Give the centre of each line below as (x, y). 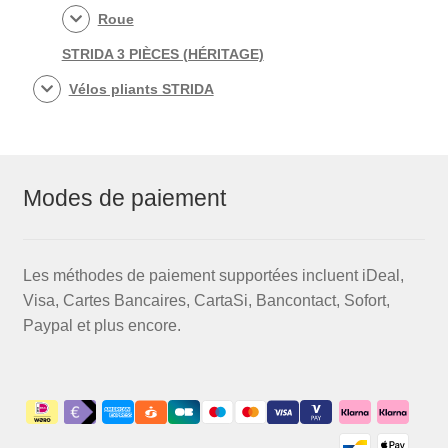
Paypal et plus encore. (101, 325)
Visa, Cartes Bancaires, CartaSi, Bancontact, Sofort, (206, 300)
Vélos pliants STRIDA (141, 88)
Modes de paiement (124, 198)
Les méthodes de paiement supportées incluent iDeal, (213, 275)
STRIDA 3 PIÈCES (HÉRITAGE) (162, 53)
